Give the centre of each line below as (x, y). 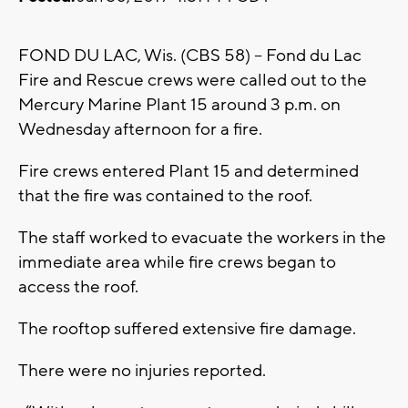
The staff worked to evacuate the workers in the (202, 238)
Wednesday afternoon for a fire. (140, 130)
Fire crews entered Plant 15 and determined (189, 172)
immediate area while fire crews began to (177, 263)
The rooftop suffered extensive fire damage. (187, 329)
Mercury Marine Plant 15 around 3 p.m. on (179, 105)
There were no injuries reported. (142, 371)
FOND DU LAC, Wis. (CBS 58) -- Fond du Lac (190, 56)
